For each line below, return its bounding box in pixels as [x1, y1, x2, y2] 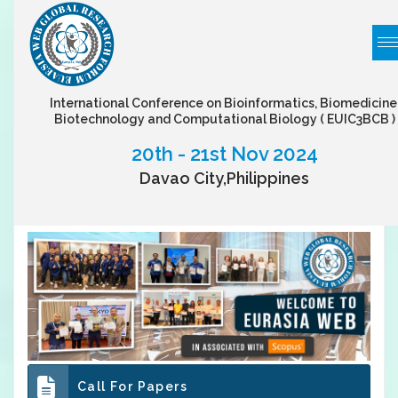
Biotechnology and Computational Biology [53, 112, 320, 127]
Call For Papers [77, 378, 187, 394]
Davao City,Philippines [139, 169, 310, 188]
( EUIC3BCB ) [319, 112, 395, 127]
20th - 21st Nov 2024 [131, 142, 318, 166]
